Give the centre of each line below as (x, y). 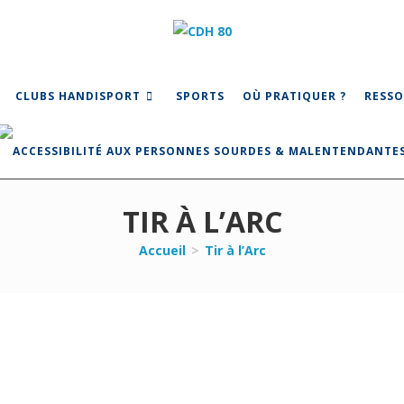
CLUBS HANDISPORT (78, 96)
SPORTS (200, 96)
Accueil (162, 250)
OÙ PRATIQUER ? (294, 96)
